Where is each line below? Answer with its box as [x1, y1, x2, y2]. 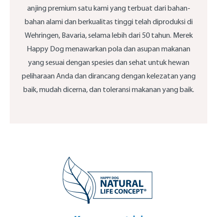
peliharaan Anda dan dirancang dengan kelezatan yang [21, 71, 196, 81]
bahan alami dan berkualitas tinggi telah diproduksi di [24, 17, 193, 27]
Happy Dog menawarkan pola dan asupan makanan [27, 44, 190, 54]
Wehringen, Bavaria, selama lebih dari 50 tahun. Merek [24, 31, 193, 40]
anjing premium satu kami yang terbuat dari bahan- [27, 3, 190, 13]
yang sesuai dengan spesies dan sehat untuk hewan [28, 58, 189, 67]
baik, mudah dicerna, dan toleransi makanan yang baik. [23, 85, 194, 94]
